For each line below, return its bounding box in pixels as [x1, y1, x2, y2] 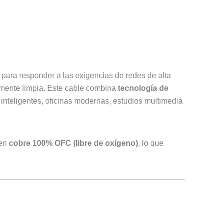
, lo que [138, 138, 164, 147]
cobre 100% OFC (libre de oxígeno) [9, 138, 138, 147]
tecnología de [118, 84, 168, 93]
